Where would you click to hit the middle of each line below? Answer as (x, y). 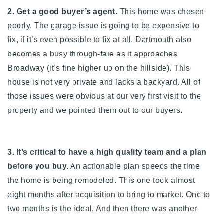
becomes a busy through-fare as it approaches (92, 54)
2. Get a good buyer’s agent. (62, 12)
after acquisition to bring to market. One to (132, 195)
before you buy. (38, 166)
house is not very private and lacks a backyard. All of (104, 82)
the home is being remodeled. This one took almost (101, 181)
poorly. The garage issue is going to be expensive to (103, 26)
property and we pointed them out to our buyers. (96, 110)
